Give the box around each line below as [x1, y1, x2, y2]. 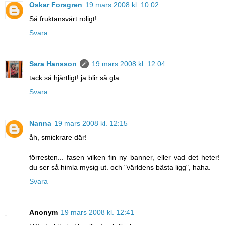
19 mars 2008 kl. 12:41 [61, 208, 134, 216]
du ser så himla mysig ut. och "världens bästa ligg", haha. [29, 163, 211, 172]
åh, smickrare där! [29, 133, 87, 142]
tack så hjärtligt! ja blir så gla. [29, 74, 121, 82]
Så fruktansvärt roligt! [29, 15, 97, 23]
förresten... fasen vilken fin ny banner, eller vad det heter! [29, 153, 220, 162]
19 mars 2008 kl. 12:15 [54, 119, 128, 128]
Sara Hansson [29, 60, 77, 68]
